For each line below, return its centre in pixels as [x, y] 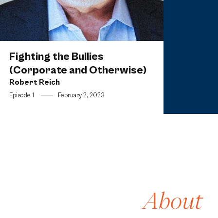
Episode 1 [21, 96]
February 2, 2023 [81, 96]
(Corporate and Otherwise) [78, 70]
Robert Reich [34, 82]
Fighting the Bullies [56, 56]
